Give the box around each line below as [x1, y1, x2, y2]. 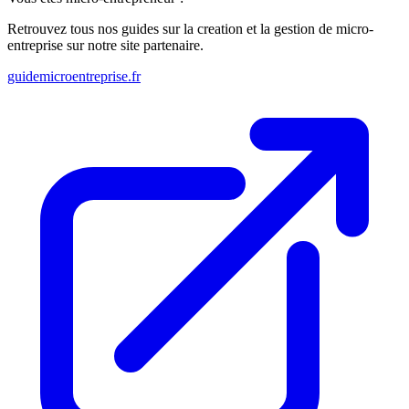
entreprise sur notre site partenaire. [7, 37, 204, 53]
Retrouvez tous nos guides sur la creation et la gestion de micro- [7, 20, 373, 37]
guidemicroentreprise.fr [7, 68, 141, 84]
